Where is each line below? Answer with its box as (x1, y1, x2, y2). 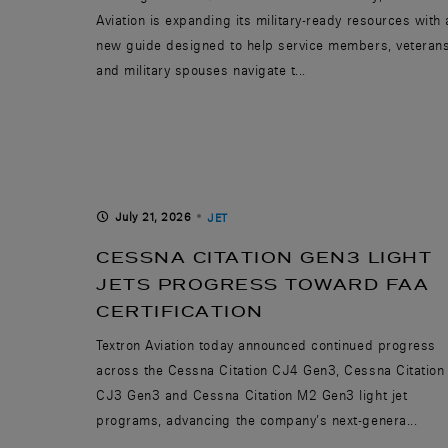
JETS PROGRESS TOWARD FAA (96, 273, 429, 295)
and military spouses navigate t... (96, 61, 306, 78)
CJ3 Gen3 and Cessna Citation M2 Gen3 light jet (96, 386, 408, 403)
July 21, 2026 (114, 209, 192, 224)
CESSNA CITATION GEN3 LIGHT (96, 246, 432, 268)
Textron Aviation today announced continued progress (96, 336, 436, 353)
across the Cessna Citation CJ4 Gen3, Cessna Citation (96, 361, 445, 378)
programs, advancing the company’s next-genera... (96, 411, 418, 428)
